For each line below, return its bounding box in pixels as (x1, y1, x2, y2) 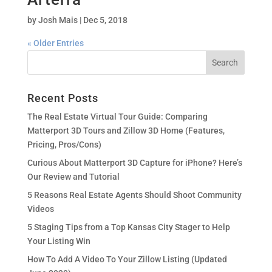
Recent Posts (27, 92, 98, 104)
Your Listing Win (27, 236, 90, 246)
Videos (27, 204, 54, 214)
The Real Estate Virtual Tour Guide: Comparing (27, 112, 208, 121)
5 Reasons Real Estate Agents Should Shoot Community (27, 190, 242, 200)
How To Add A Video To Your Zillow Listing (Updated (27, 254, 227, 264)
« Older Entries (27, 38, 84, 48)
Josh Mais (38, 15, 78, 25)
